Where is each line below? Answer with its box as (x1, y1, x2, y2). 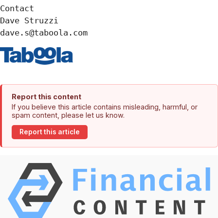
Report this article (19, 128, 80, 136)
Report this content (12, 92, 81, 101)
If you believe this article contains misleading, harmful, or (12, 102, 198, 111)
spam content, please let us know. (12, 110, 125, 119)
